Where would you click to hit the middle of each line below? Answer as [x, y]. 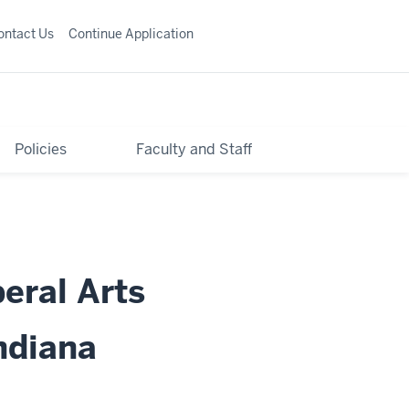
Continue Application [131, 33]
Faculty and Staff [194, 149]
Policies [40, 149]
